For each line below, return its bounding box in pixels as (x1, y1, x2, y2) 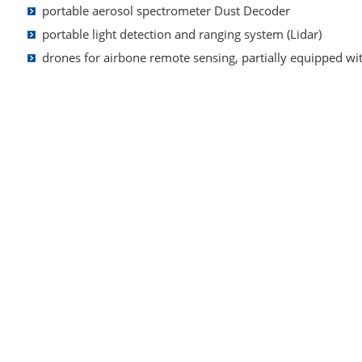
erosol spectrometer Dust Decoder (99, 2, 290, 19)
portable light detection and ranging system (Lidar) (42, 25, 322, 42)
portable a (42, 2, 99, 19)
